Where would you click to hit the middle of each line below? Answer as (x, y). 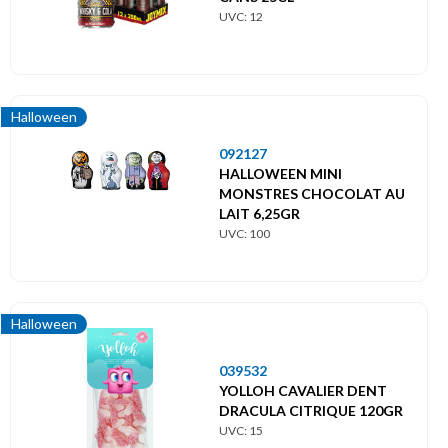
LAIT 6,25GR (259, 213)
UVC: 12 (241, 16)
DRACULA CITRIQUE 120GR (311, 410)
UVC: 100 (244, 233)
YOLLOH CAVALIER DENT (303, 390)
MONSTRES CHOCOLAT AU (312, 193)
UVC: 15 (241, 430)
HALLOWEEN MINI (280, 173)
